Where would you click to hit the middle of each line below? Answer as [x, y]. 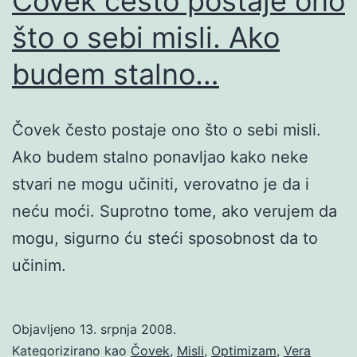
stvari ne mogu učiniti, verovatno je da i [161, 184]
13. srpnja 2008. [128, 329]
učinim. [39, 265]
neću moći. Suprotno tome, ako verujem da [175, 211]
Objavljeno [46, 329]
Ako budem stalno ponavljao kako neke [160, 157]
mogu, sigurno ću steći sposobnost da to [165, 238]
